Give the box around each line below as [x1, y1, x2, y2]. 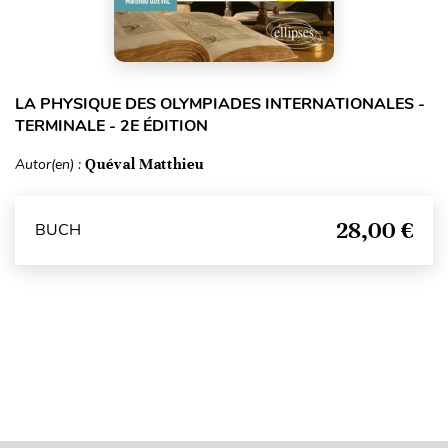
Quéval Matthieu [85, 154, 205, 173]
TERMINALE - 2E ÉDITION [15, 114, 208, 137]
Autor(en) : [15, 154, 85, 174]
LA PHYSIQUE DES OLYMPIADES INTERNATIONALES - [15, 92, 425, 115]
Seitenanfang [181, 393, 266, 408]
